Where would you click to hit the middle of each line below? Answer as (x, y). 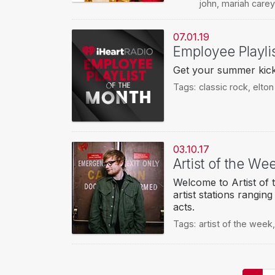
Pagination (103, 264)
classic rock (223, 87)
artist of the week (235, 224)
